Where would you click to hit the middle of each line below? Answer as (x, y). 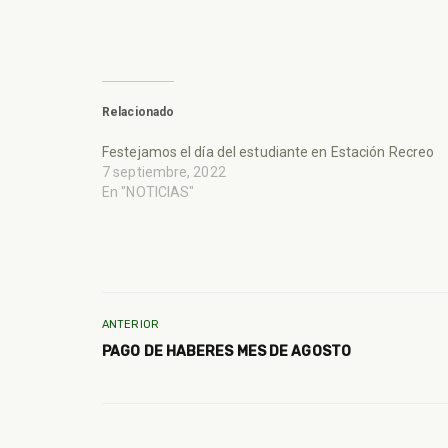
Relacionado (138, 111)
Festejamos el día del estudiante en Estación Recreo (268, 151)
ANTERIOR (130, 325)
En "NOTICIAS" (148, 191)
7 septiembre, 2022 (164, 171)
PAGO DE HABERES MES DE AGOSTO (226, 352)
